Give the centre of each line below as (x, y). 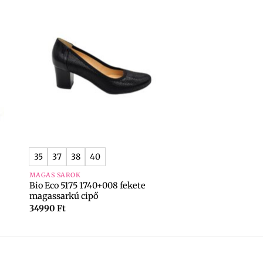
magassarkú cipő (63, 196)
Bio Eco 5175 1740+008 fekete (87, 186)
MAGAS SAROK (55, 175)
